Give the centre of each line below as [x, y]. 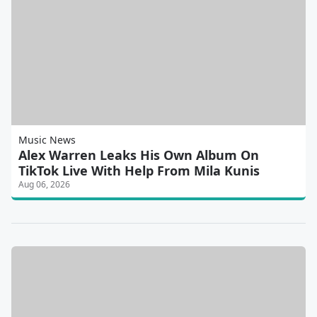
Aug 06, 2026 [44, 185]
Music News [47, 140]
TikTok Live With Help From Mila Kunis [139, 171]
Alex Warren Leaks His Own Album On [139, 155]
